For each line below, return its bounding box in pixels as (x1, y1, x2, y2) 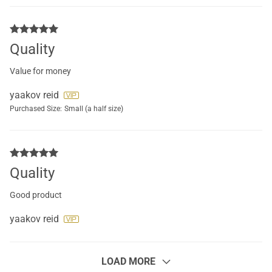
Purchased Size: (10, 104, 62, 113)
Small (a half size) (64, 104, 123, 113)
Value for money (10, 66, 71, 76)
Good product (10, 189, 62, 200)
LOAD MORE (101, 255, 155, 267)
